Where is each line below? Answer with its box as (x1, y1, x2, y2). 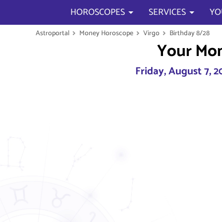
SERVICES (149, 5, 186, 20)
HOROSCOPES (70, 5, 125, 20)
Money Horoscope (79, 28, 133, 39)
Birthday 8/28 (169, 28, 210, 39)
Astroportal (36, 28, 69, 39)
